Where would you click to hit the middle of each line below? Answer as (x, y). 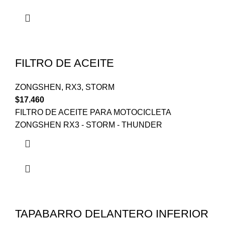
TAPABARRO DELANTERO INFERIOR (112, 214)
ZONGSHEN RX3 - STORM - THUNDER (89, 125)
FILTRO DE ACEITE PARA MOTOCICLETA (93, 113)
